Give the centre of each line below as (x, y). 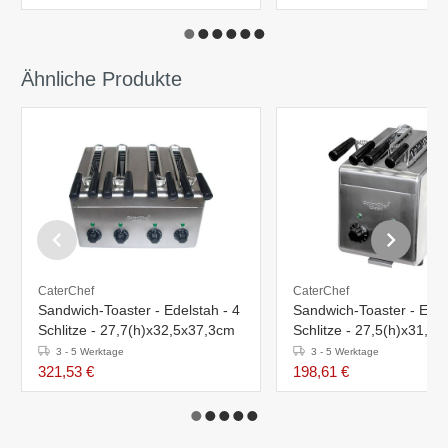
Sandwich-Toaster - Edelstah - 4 (139, 309)
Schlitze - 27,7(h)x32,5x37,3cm (136, 329)
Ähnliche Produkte (101, 78)
